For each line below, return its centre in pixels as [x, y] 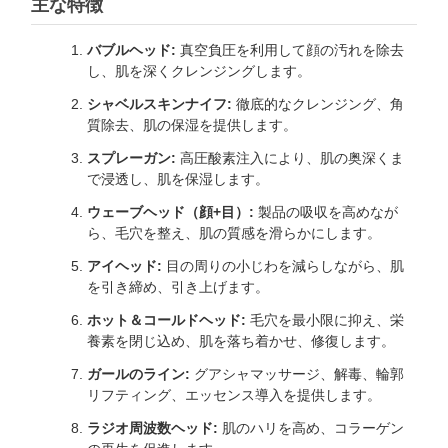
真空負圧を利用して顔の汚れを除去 [290, 50]
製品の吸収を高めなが [326, 212]
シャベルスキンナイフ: [159, 104]
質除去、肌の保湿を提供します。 [192, 125]
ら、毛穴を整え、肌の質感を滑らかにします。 [234, 233]
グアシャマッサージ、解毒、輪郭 [297, 374]
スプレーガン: [131, 158]
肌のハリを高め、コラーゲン [311, 428]
